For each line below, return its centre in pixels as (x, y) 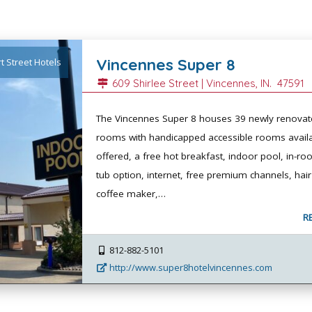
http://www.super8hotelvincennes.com (190, 267)
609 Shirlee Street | (158, 83)
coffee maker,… (131, 193)
